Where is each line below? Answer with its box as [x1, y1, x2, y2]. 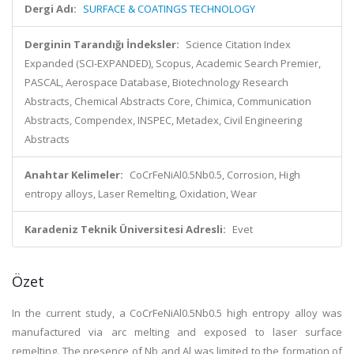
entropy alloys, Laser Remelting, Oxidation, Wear [24, 186, 257, 201]
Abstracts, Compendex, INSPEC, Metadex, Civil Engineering [24, 113, 302, 127]
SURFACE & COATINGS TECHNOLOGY [83, 2, 255, 16]
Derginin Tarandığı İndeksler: [24, 37, 179, 51]
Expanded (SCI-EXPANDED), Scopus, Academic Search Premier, [24, 56, 321, 70]
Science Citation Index [186, 37, 291, 51]
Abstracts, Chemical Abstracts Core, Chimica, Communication [24, 94, 311, 108]
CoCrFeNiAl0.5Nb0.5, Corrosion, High [130, 168, 300, 182]
